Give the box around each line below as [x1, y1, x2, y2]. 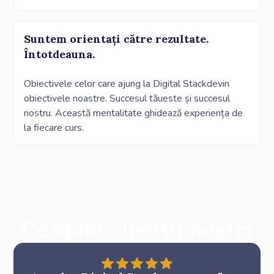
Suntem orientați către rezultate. [24, 31, 209, 46]
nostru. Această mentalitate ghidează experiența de [24, 106, 243, 120]
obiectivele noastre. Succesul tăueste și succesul [24, 91, 231, 105]
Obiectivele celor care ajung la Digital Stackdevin [24, 76, 230, 91]
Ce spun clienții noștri [21, 215, 253, 243]
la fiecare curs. [24, 120, 84, 135]
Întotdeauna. [24, 46, 95, 61]
